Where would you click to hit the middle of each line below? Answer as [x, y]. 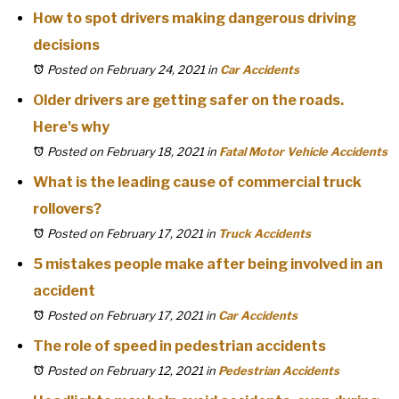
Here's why [71, 127]
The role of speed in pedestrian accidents [179, 346]
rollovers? [67, 209]
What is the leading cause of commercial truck [197, 182]
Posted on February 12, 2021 [125, 370]
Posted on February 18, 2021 [126, 151]
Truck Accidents [265, 233]
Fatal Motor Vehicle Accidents [303, 151]
